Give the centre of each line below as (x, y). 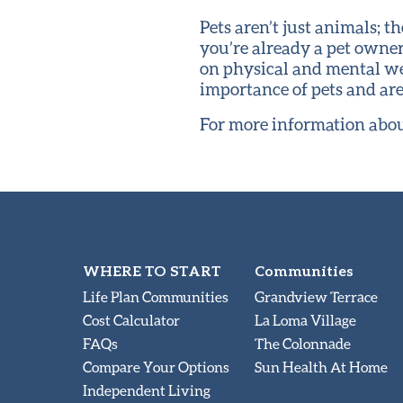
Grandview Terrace (317, 296)
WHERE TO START (152, 270)
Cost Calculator (131, 319)
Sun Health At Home (322, 366)
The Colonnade (303, 343)
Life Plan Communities (156, 296)
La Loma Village (306, 319)
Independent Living (147, 390)
